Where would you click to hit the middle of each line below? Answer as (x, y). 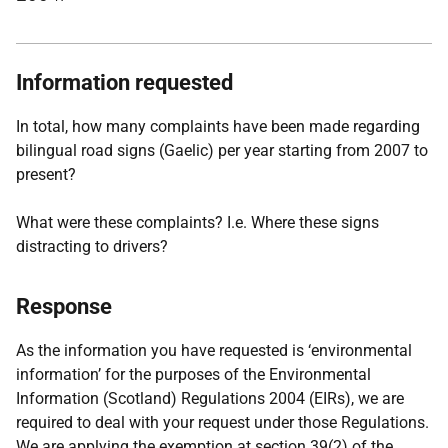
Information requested (124, 82)
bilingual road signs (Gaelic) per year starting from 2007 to (222, 150)
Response (64, 306)
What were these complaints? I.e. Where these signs (197, 222)
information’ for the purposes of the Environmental (193, 374)
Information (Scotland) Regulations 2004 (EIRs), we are (210, 398)
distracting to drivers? (92, 246)
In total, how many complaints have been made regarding (218, 126)
